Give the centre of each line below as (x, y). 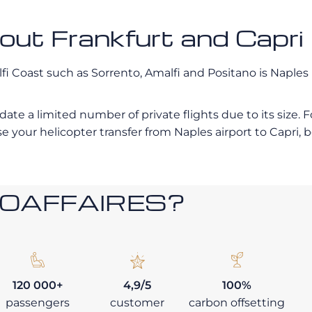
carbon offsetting (237, 303)
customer (137, 303)
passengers (37, 303)
